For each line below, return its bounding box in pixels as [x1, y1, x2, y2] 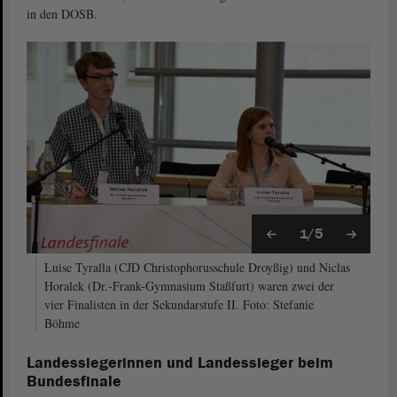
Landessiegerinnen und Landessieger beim [27, 353, 333, 373]
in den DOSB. [27, 5, 97, 22]
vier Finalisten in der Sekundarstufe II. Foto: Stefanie [44, 296, 314, 313]
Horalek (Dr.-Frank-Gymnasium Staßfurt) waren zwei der [44, 277, 334, 294]
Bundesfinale [27, 371, 121, 392]
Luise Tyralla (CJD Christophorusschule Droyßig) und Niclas [44, 259, 350, 276]
